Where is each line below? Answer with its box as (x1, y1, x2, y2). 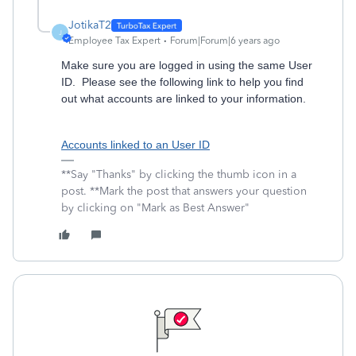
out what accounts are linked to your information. (61, 92, 309, 105)
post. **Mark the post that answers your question (61, 184, 307, 198)
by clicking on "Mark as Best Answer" (61, 201, 250, 215)
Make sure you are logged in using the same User (61, 59, 312, 72)
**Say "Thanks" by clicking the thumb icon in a (61, 168, 296, 181)
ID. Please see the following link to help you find (61, 75, 304, 88)
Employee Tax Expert (68, 35, 161, 46)
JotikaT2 (68, 18, 111, 32)
